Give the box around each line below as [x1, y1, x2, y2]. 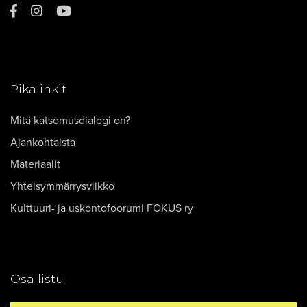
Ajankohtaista [10, 136, 75, 149]
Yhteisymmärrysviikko [10, 180, 114, 193]
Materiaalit [10, 158, 60, 171]
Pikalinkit [10, 82, 66, 96]
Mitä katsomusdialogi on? [10, 114, 130, 127]
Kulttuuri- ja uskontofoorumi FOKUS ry [10, 201, 193, 215]
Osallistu [10, 271, 64, 286]
